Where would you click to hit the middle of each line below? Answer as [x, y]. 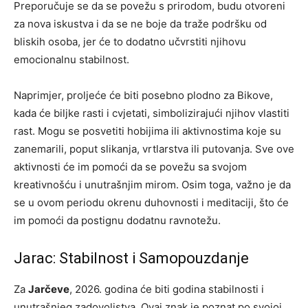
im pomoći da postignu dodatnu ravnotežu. [117, 220]
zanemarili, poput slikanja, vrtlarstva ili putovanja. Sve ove [154, 148]
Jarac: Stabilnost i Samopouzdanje [131, 258]
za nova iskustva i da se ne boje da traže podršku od [140, 23]
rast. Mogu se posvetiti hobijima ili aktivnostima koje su [147, 131]
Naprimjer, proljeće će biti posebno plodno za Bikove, [143, 95]
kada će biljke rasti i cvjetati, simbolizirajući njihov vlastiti [152, 113]
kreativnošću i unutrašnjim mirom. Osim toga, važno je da [152, 184]
